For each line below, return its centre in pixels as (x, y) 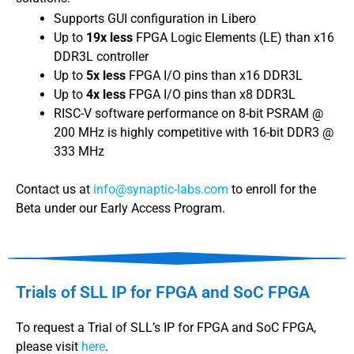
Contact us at (55, 190)
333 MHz (79, 152)
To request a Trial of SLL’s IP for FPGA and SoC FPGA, (166, 327)
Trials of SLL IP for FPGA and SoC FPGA (163, 292)
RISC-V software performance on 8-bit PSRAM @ (188, 114)
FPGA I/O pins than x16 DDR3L (216, 76)
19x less (111, 38)
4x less (107, 95)
